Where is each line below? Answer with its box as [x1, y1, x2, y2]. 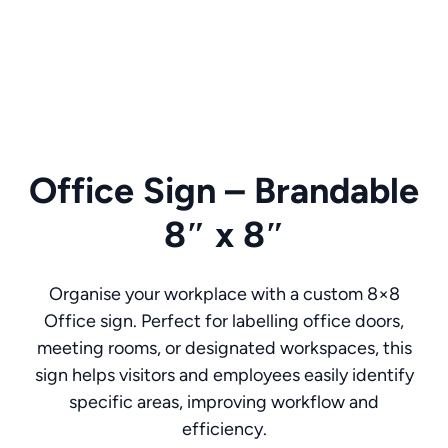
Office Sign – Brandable [29, 168, 419, 212]
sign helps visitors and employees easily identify [34, 363, 414, 386]
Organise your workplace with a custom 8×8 [48, 282, 400, 305]
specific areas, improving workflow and [69, 390, 379, 413]
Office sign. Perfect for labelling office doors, [44, 309, 404, 332]
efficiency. [181, 417, 267, 440]
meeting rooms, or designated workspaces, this [36, 336, 412, 359]
